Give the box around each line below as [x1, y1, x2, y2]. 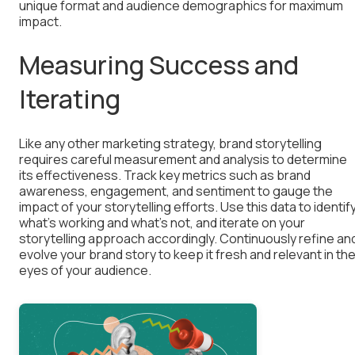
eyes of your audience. [19, 261, 151, 280]
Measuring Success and [19, 48, 299, 83]
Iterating [19, 82, 120, 117]
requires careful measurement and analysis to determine [19, 151, 347, 169]
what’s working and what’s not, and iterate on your [19, 214, 305, 232]
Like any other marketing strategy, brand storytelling [19, 135, 322, 153]
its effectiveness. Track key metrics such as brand [19, 166, 311, 185]
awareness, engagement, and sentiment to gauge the [19, 182, 333, 200]
